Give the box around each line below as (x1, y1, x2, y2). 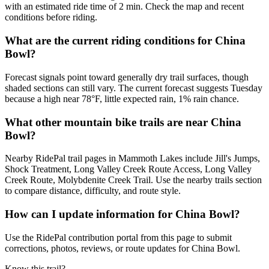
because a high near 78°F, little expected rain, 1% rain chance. (5, 93, 239, 104)
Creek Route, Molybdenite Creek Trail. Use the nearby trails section (5, 175, 262, 186)
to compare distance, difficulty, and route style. (5, 186, 181, 196)
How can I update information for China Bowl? (5, 208, 240, 221)
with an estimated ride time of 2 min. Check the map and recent (5, 1, 244, 12)
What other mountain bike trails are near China (5, 115, 241, 128)
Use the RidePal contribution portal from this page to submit (5, 232, 232, 243)
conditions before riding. (5, 12, 97, 23)
